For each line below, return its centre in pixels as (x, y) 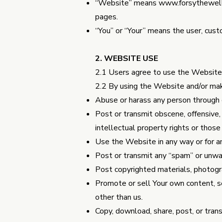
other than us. (119, 197)
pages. (107, 17)
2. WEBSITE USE (127, 58)
